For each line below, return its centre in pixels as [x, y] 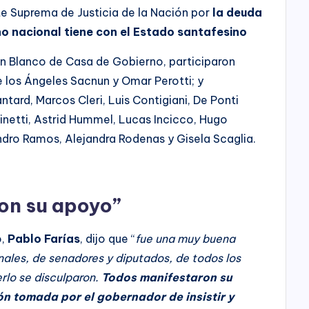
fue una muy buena [186, 238]
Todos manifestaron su [166, 277]
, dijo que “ [108, 238]
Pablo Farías [44, 238]
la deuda [238, 12]
